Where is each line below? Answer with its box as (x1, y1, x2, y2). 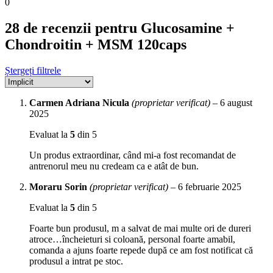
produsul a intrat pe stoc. (29, 256, 123, 267)
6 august (220, 97, 252, 108)
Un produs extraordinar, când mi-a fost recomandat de (29, 150, 236, 161)
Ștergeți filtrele (5, 65, 61, 76)
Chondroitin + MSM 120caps (5, 37, 186, 53)
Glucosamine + (141, 20, 235, 37)
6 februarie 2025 (178, 182, 241, 193)
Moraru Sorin (29, 182, 90, 193)
